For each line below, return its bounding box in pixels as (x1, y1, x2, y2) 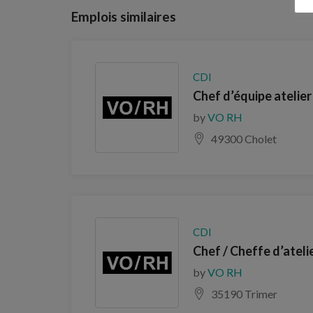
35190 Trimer (211, 286, 277, 300)
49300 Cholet (211, 131, 277, 145)
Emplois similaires (71, 8, 176, 24)
